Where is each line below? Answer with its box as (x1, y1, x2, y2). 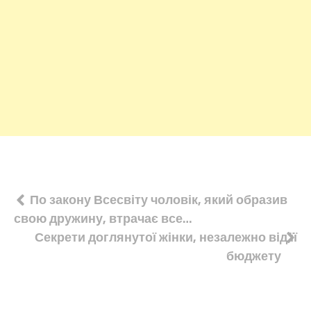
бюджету (226, 246, 281, 265)
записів (13, 210, 96, 247)
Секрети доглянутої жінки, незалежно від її (35, 227, 297, 246)
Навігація (13, 184, 117, 221)
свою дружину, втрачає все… (14, 208, 192, 228)
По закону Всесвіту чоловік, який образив (30, 190, 287, 209)
